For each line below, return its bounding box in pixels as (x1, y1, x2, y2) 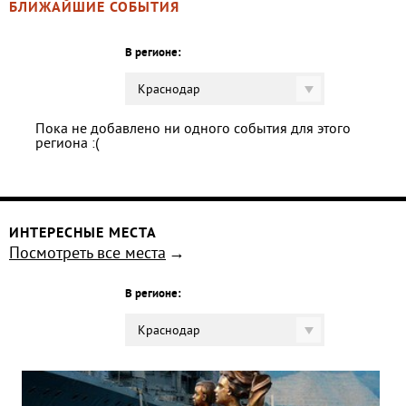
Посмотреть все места (9, 245, 166, 265)
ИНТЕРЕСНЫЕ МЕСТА (9, 225, 157, 243)
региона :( (35, 135, 100, 153)
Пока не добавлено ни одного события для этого (35, 121, 352, 139)
